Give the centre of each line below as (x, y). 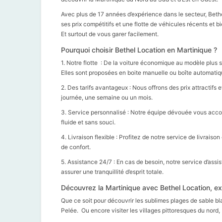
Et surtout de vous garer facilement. (110, 34)
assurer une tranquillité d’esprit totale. (112, 171)
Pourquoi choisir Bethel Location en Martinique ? (139, 50)
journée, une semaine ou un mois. (107, 97)
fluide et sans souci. (88, 122)
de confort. (76, 147)
